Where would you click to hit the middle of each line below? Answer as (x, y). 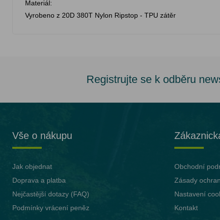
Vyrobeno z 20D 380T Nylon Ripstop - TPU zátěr (101, 15)
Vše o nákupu (42, 136)
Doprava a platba (39, 180)
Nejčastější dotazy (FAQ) (51, 194)
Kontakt (186, 208)
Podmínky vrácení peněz (51, 208)
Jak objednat (32, 166)
